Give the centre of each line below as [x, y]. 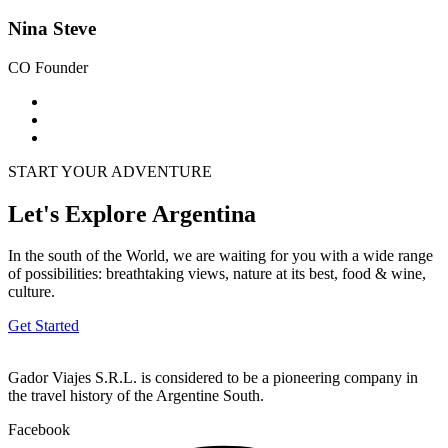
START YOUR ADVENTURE [110, 171]
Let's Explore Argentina [132, 213]
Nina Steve [52, 28]
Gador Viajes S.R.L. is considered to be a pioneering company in [213, 378]
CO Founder [48, 67]
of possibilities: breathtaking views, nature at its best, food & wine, [217, 274]
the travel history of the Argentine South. [136, 396]
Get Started [43, 326]
